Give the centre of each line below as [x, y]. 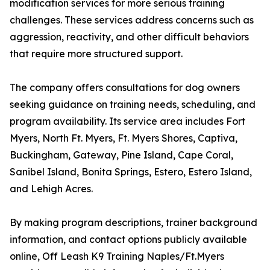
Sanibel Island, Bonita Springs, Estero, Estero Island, [131, 172]
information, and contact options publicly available [128, 240]
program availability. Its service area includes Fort [127, 121]
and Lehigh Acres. [51, 189]
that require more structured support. [96, 54]
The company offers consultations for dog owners [125, 88]
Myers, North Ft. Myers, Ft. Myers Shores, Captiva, [124, 138]
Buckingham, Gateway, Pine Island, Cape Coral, [121, 155]
